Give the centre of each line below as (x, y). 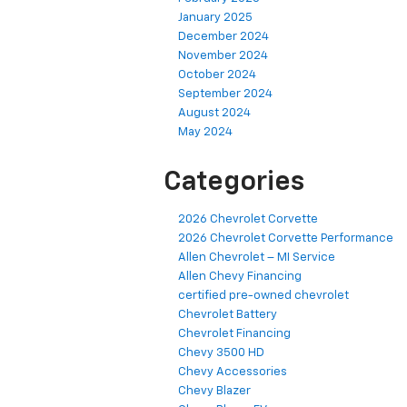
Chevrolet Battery (228, 315)
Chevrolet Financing (234, 334)
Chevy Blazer (214, 392)
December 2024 (223, 37)
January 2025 (215, 18)
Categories (234, 183)
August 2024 (214, 114)
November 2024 (223, 56)
